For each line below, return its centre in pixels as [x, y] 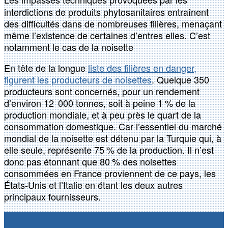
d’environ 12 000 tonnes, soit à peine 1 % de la [100, 103]
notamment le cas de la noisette [69, 47]
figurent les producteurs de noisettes [78, 80]
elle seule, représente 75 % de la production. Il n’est [109, 150]
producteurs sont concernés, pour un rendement [102, 91]
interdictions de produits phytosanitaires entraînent [106, 12]
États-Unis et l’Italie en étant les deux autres [93, 185]
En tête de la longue [46, 68]
